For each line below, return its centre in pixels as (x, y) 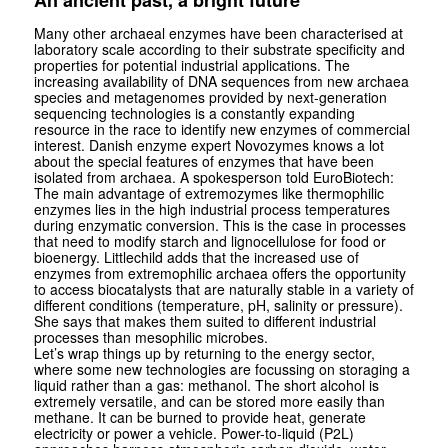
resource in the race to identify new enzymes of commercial (221, 129)
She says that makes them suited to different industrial (204, 321)
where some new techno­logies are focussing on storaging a (221, 369)
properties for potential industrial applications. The (191, 65)
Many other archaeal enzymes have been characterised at (218, 33)
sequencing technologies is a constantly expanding (194, 113)
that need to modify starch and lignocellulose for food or (209, 241)
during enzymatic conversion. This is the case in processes (219, 225)
